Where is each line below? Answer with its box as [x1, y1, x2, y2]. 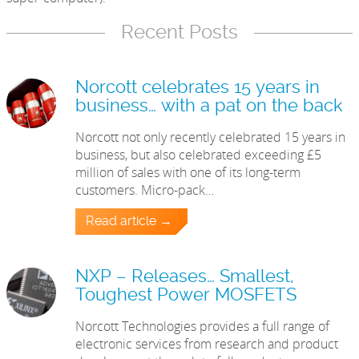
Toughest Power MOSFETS [75, 286, 297, 305]
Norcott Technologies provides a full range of [75, 317, 330, 336]
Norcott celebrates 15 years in [75, 79, 321, 98]
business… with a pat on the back [75, 97, 344, 116]
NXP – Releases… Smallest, [75, 268, 295, 287]
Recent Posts [121, 22, 238, 44]
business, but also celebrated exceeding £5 [75, 146, 322, 164]
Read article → [86, 215, 173, 229]
